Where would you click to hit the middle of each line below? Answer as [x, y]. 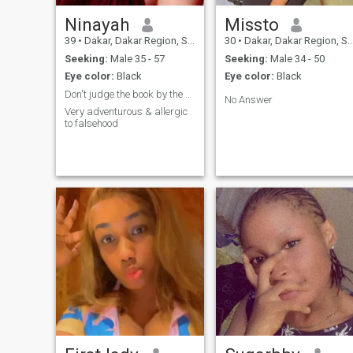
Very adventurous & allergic [126, 112]
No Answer [248, 100]
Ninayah [97, 25]
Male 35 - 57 [136, 58]
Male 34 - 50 [296, 58]
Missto [251, 25]
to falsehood [91, 124]
